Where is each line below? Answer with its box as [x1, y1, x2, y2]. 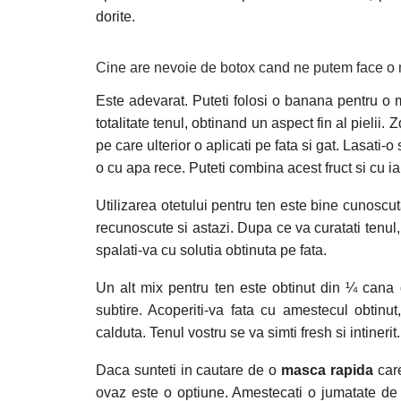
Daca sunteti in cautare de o [96, 363, 281, 378]
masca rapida [280, 363, 373, 378]
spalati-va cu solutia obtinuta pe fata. [96, 243, 327, 258]
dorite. [96, 9, 135, 24]
